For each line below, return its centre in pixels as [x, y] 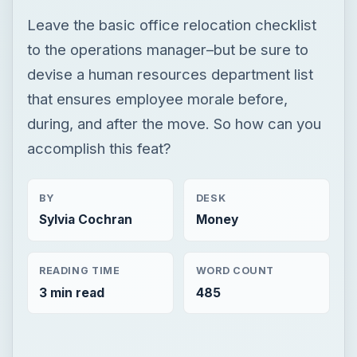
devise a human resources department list [170, 74]
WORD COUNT [235, 271]
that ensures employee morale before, [157, 98]
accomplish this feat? [99, 148]
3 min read [71, 292]
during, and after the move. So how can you [174, 123]
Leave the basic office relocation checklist [171, 24]
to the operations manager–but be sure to [167, 49]
